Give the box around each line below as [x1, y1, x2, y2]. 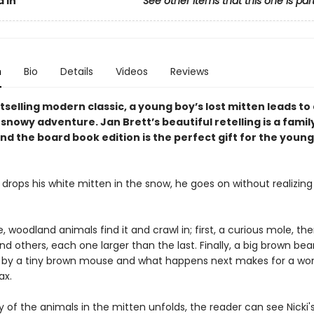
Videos [115, 64, 148, 78]
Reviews [170, 64, 209, 78]
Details [60, 64, 93, 78]
